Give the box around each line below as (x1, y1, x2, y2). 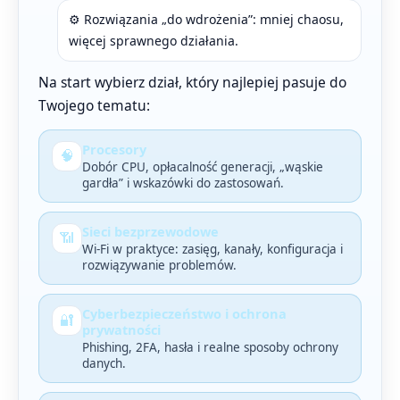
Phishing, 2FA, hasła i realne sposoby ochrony (82, 338, 338, 355)
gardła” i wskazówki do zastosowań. (82, 174, 284, 191)
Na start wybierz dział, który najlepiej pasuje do (38, 71, 346, 92)
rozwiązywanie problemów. (82, 256, 237, 273)
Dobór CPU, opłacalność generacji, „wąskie (82, 158, 323, 175)
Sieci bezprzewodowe (82, 221, 219, 240)
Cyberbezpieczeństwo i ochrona (82, 304, 287, 322)
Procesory (82, 139, 146, 158)
